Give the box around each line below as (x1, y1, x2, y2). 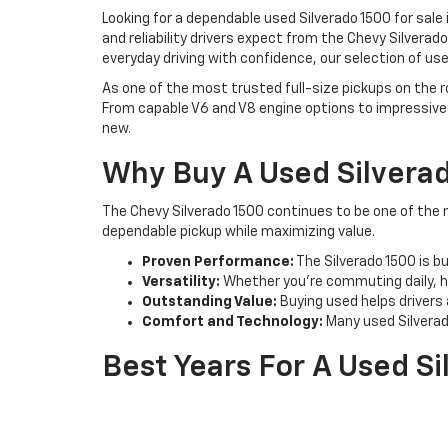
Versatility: (142, 274, 220, 289)
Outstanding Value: (142, 294, 277, 309)
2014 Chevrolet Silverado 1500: (142, 427, 358, 442)
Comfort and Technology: (142, 314, 323, 329)
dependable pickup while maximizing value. (102, 224, 375, 239)
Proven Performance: (142, 254, 294, 269)
